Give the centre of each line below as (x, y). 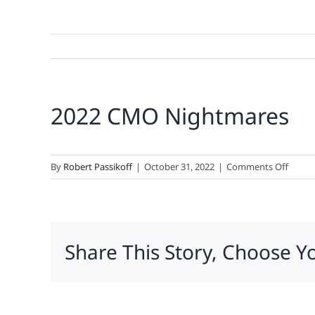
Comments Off (257, 167)
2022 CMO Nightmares (170, 116)
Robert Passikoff (98, 167)
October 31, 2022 (179, 167)
